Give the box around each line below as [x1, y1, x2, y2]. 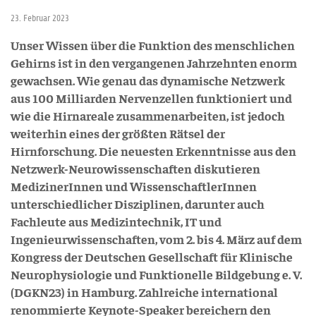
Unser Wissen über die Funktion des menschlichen [11, 37, 295, 53]
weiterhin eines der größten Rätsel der [11, 125, 225, 141]
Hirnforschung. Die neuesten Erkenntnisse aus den [11, 142, 296, 159]
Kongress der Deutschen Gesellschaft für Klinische [11, 248, 293, 265]
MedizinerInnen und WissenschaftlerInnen [11, 178, 257, 194]
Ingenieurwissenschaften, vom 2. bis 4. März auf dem [11, 231, 302, 247]
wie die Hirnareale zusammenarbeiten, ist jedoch [11, 107, 285, 123]
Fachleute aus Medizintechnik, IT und [11, 213, 221, 229]
